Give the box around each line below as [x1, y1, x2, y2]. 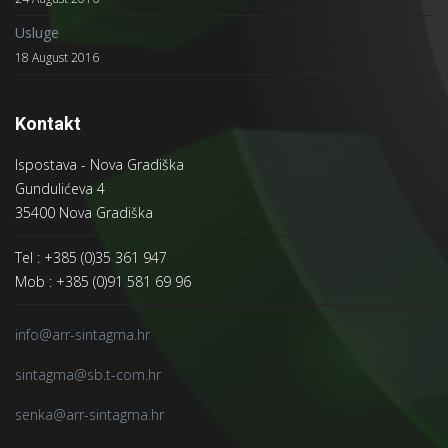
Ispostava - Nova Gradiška [15, 155, 184, 175]
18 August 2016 [15, 49, 99, 66]
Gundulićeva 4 [15, 179, 109, 199]
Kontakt [15, 113, 81, 135]
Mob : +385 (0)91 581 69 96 [15, 272, 191, 292]
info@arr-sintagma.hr [15, 325, 150, 345]
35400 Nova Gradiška [15, 203, 153, 223]
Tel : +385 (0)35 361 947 [15, 248, 167, 268]
